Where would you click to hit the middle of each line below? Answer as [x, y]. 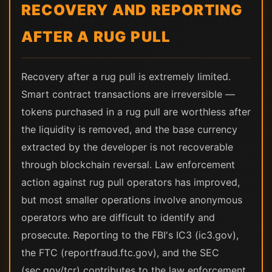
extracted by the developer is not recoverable [127, 147]
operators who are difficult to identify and [118, 217]
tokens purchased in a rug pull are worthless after [136, 112]
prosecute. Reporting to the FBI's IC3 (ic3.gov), [130, 235]
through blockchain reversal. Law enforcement [128, 165]
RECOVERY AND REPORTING [132, 10]
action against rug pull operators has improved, [131, 182]
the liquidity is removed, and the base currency [129, 129]
